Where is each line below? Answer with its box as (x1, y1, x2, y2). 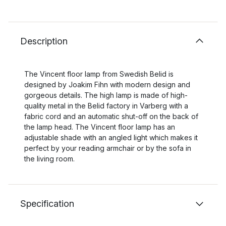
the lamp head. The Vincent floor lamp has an (24, 123, 175, 131)
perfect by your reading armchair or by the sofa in (24, 144, 191, 152)
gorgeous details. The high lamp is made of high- (24, 91, 188, 99)
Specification (20, 198, 74, 209)
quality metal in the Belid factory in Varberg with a (24, 101, 188, 110)
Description (20, 36, 68, 46)
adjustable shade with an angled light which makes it (24, 133, 198, 142)
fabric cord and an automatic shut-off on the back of (24, 112, 198, 121)
